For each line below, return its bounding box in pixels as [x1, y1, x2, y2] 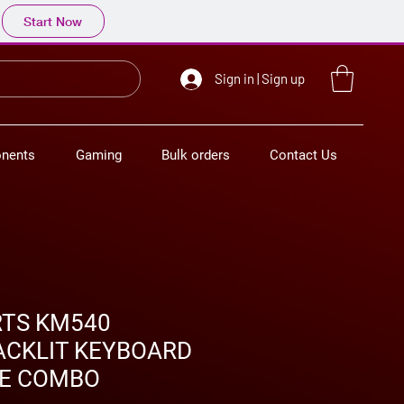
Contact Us [270, 146, 337, 163]
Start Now [23, 13, 82, 30]
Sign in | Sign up [215, 70, 305, 87]
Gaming [76, 146, 122, 163]
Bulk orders [161, 146, 230, 163]
